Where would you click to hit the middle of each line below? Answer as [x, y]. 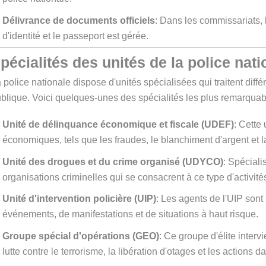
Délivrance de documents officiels [79, 21]
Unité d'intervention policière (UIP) [79, 199]
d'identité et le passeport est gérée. [75, 36]
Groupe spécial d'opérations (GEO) [81, 236]
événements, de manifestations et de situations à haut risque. [130, 214]
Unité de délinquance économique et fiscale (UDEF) [118, 124]
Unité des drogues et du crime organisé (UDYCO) [113, 161]
